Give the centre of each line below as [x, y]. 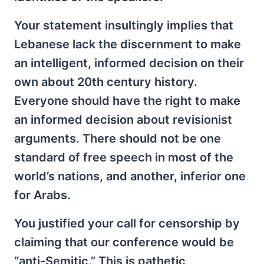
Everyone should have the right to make [127, 101]
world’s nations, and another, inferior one [130, 176]
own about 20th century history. [106, 82]
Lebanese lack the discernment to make [128, 44]
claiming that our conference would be [124, 242]
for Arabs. [42, 195]
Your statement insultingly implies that [124, 25]
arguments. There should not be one [118, 138]
